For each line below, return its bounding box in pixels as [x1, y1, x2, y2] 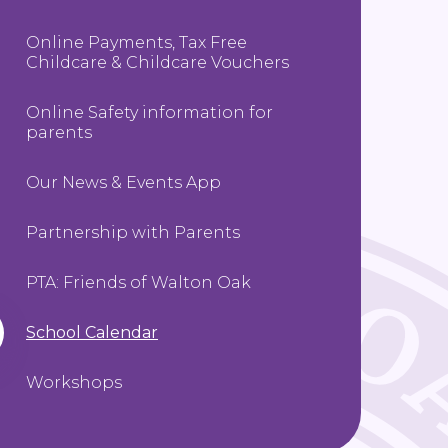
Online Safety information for [26, 102, 273, 122]
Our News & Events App [26, 172, 221, 192]
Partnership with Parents [26, 222, 240, 242]
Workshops [26, 372, 122, 392]
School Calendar [26, 322, 158, 342]
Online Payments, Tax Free [26, 32, 247, 52]
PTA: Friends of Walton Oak [26, 272, 251, 292]
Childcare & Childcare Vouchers [26, 52, 289, 72]
